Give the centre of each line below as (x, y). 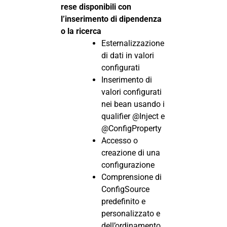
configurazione (128, 165)
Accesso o (120, 140)
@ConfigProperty (131, 128)
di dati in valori (128, 55)
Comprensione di (131, 177)
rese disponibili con (96, 7)
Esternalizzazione (133, 43)
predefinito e (123, 201)
